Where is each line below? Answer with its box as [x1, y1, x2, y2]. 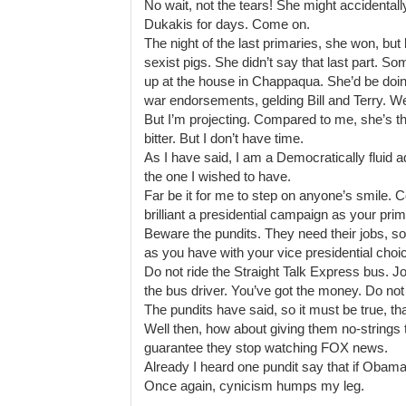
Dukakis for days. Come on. [144, 17, 311, 33]
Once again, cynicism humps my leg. [144, 379, 365, 394]
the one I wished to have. [144, 169, 292, 185]
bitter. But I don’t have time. [144, 131, 304, 147]
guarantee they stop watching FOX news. [144, 341, 389, 356]
